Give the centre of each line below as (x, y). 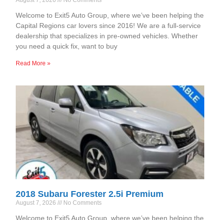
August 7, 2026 (37, 203)
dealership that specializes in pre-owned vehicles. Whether (107, 36)
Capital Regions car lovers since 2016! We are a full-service (109, 25)
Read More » (33, 63)
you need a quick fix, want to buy (67, 46)
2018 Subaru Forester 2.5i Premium (90, 194)
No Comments (82, 203)
